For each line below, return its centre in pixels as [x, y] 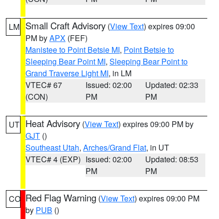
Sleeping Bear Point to [149, 61]
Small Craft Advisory [66, 25]
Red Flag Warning [61, 197]
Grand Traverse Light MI [67, 73]
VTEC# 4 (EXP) [53, 159]
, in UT [158, 147]
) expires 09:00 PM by [156, 124]
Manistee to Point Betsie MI [73, 50]
